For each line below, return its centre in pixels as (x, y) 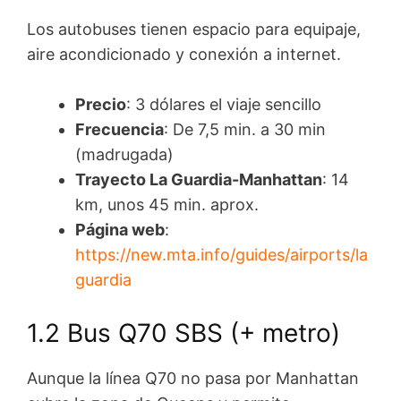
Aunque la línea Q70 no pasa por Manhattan (193, 379)
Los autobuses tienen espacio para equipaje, (194, 29)
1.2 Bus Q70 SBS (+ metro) (183, 333)
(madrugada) (124, 155)
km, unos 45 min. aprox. (167, 205)
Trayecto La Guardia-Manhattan (199, 180)
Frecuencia (119, 130)
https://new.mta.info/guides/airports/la (222, 255)
